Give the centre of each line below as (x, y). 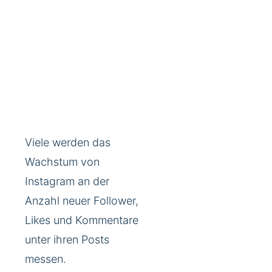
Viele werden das (68, 143)
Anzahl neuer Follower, (82, 201)
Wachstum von (62, 162)
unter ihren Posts (67, 240)
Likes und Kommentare (82, 220)
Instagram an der (67, 182)
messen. (46, 259)
